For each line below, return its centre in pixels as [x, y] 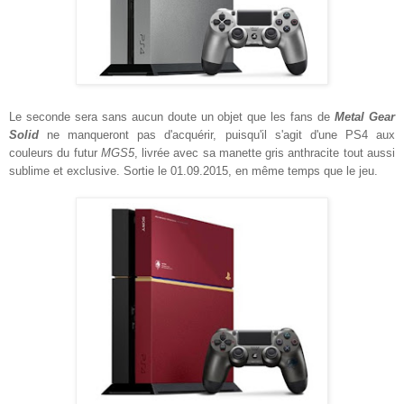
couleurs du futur [55, 152]
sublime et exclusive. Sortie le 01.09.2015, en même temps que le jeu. [193, 170]
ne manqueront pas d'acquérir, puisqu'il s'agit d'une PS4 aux [217, 134]
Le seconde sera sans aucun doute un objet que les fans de [172, 116]
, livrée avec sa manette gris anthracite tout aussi [265, 152]
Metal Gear [365, 116]
